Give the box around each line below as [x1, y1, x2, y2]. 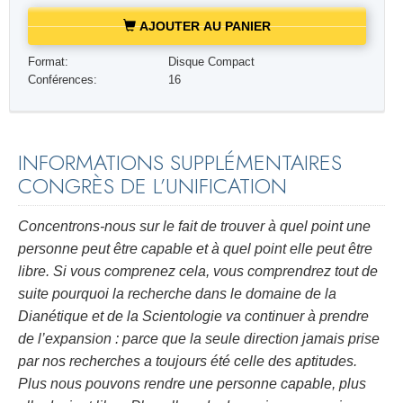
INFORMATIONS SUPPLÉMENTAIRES [18, 146, 342, 178]
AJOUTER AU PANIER [135, 18, 271, 33]
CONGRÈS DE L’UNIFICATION [18, 169, 287, 201]
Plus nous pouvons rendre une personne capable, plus [18, 376, 366, 392]
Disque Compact [168, 55, 255, 68]
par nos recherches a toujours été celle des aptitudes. [18, 354, 357, 370]
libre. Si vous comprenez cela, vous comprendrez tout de [18, 264, 378, 280]
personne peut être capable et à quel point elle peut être [18, 241, 372, 257]
